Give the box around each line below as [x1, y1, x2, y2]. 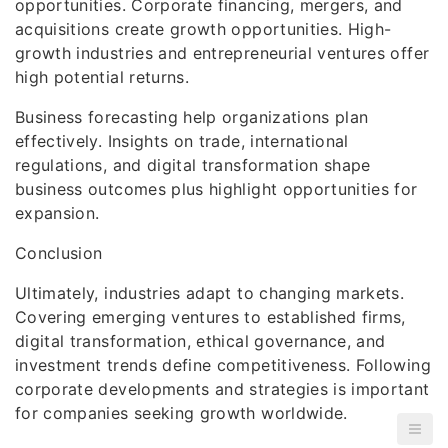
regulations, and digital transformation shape [15, 155, 371, 175]
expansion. [15, 203, 100, 223]
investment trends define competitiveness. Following [15, 355, 431, 375]
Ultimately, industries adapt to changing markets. [15, 283, 405, 303]
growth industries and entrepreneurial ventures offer [15, 43, 430, 63]
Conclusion [15, 243, 103, 263]
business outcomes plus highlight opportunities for [15, 179, 418, 199]
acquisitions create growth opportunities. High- [15, 19, 392, 39]
